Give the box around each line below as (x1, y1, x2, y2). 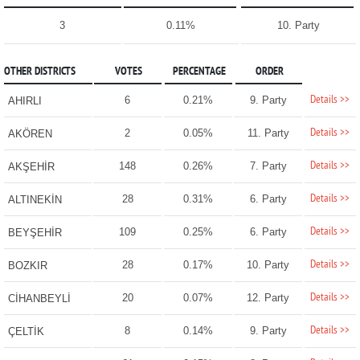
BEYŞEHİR (7, 227, 62, 239)
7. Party (249, 160, 287, 173)
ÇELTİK (7, 325, 44, 338)
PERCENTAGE (172, 65, 226, 80)
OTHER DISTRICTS (3, 65, 76, 80)
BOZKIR (7, 260, 47, 272)
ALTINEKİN (7, 194, 62, 207)
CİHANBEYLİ (7, 292, 71, 305)
